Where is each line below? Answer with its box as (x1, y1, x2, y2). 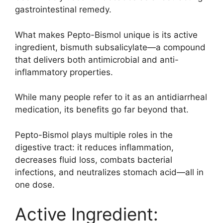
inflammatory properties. (15, 67, 113, 77)
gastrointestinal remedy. (15, 4, 111, 15)
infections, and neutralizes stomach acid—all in (15, 167, 204, 177)
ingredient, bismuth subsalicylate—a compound (15, 42, 206, 52)
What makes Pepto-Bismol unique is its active (15, 29, 198, 40)
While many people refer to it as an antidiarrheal (15, 92, 207, 103)
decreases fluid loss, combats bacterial (15, 154, 172, 165)
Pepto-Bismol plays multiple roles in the (15, 129, 173, 140)
